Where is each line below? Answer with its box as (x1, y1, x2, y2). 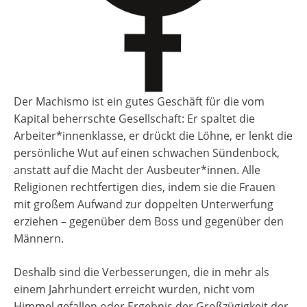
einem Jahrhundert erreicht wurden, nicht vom (14, 282, 255, 297)
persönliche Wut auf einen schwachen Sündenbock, (14, 145, 280, 160)
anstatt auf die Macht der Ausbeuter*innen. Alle (14, 162, 260, 177)
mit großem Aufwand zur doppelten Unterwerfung (14, 197, 273, 212)
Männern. (14, 231, 64, 246)
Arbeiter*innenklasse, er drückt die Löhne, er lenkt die (14, 128, 293, 143)
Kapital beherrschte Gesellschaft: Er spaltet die (14, 111, 255, 126)
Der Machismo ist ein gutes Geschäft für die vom (14, 94, 265, 109)
